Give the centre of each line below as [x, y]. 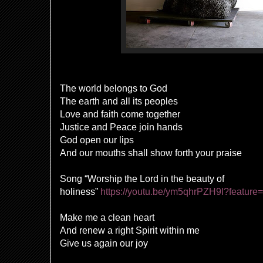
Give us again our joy [104, 243]
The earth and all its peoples [119, 101]
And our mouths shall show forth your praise [151, 153]
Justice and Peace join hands [121, 127]
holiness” [80, 192]
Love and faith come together [120, 114]
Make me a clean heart [108, 218]
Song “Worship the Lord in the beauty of [142, 179]
